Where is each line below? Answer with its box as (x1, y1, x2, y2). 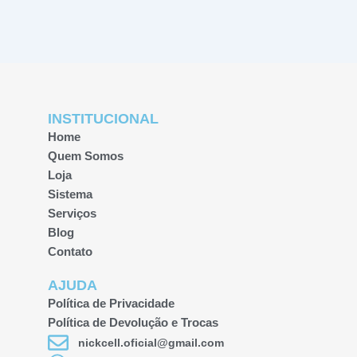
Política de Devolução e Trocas (48, 316, 218, 329)
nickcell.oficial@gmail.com (77, 336, 224, 349)
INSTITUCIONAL (48, 111, 159, 127)
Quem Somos (48, 150, 124, 163)
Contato (48, 245, 92, 258)
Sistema (48, 188, 92, 201)
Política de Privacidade (48, 297, 175, 310)
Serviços (48, 207, 96, 220)
